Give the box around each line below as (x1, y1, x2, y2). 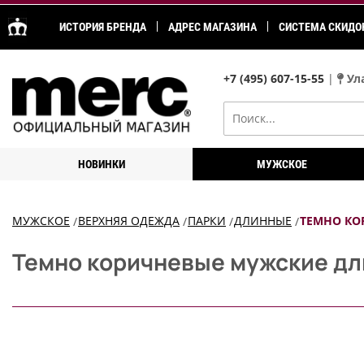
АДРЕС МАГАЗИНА (168, 20, 257, 33)
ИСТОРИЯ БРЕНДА (59, 20, 146, 33)
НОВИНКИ (78, 158, 126, 171)
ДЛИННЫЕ (234, 213, 292, 228)
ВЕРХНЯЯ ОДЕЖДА (78, 213, 180, 228)
